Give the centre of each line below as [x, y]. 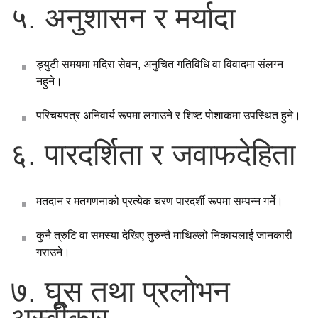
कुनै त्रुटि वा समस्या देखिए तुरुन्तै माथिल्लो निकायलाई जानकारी [164, 236]
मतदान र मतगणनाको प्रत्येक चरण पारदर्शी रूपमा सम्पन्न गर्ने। [160, 202]
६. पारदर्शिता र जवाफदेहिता [153, 155]
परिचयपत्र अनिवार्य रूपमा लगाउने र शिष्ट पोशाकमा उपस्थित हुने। [169, 116]
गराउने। [53, 253]
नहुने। [49, 82]
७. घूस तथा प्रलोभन [120, 292]
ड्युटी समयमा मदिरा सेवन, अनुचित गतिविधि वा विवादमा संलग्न [160, 65]
